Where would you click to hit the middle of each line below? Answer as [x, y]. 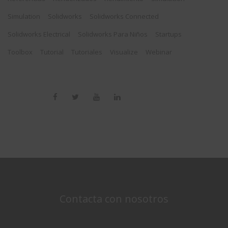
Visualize [124, 52]
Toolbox [20, 52]
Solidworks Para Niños [113, 34]
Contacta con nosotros [114, 199]
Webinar [159, 52]
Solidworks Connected [124, 17]
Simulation [24, 17]
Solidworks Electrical [39, 34]
